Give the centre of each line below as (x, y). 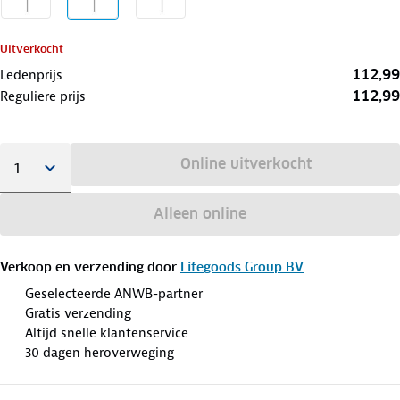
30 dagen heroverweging (100, 352)
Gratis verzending (78, 313)
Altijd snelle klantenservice (107, 333)
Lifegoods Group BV (242, 267)
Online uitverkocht (246, 163)
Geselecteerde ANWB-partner (114, 293)
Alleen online (200, 213)
